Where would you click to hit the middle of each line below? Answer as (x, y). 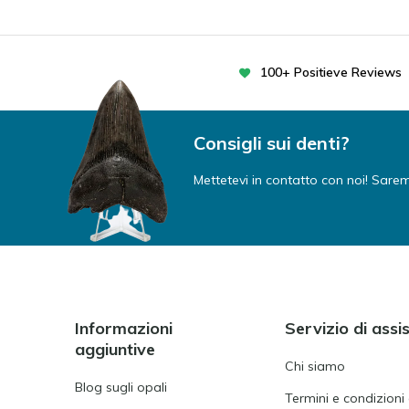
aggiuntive (115, 349)
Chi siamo (315, 366)
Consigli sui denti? (272, 143)
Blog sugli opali (121, 387)
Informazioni (124, 328)
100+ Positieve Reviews (331, 72)
